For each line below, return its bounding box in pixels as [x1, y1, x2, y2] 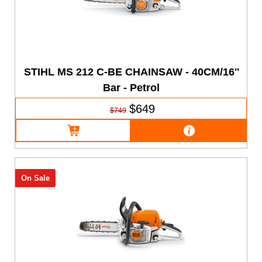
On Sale [20, 174, 50, 183]
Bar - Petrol [103, 81, 160, 94]
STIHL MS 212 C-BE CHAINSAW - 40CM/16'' [23, 65, 239, 78]
